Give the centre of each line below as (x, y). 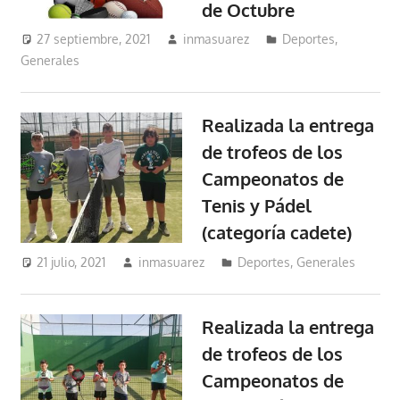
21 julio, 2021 (71, 262)
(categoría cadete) (277, 233)
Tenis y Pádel (257, 206)
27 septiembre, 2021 (94, 39)
